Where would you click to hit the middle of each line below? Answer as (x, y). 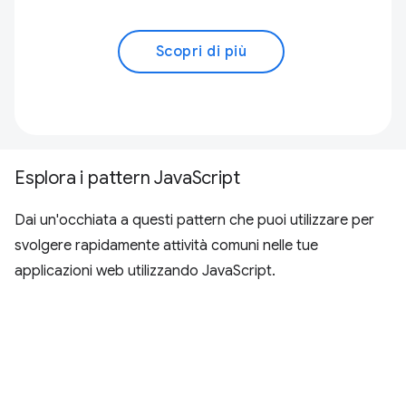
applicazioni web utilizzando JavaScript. (145, 271)
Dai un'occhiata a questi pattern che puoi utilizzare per (194, 221)
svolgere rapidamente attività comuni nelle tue (166, 246)
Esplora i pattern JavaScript (127, 179)
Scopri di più (201, 52)
